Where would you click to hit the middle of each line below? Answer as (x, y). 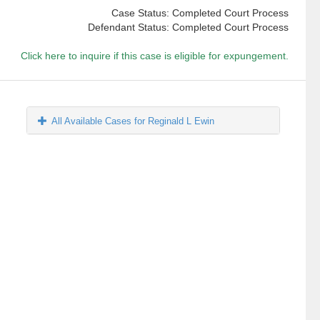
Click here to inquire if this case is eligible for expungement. (154, 56)
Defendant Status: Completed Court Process (188, 27)
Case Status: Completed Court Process (200, 13)
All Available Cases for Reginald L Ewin (133, 121)
